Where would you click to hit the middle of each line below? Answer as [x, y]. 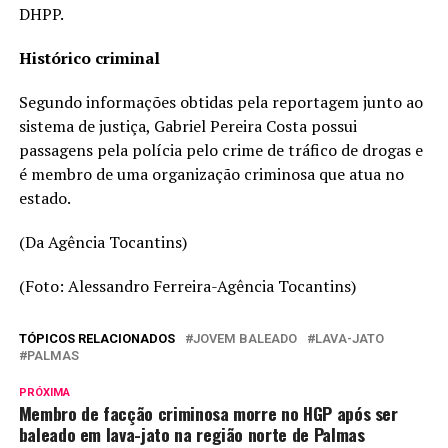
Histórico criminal [89, 57]
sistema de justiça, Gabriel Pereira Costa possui [187, 125]
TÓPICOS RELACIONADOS [96, 338]
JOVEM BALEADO [244, 338]
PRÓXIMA [44, 392]
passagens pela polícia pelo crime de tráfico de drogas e [220, 149]
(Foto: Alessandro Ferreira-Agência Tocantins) [187, 285]
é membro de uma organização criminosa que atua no [211, 173]
